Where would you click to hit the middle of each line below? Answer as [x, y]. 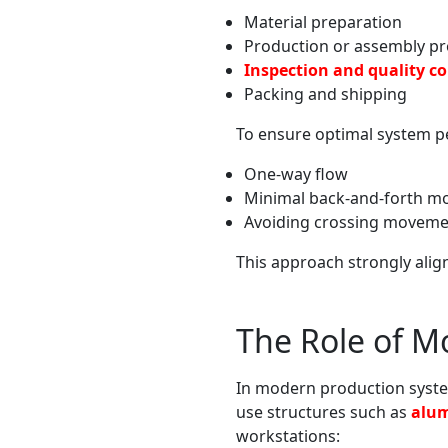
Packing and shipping [325, 93]
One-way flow [296, 173]
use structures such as [323, 411]
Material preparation [323, 21]
